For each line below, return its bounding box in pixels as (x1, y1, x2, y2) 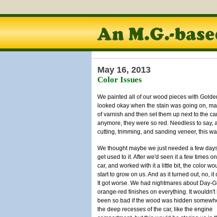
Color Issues (97, 75, 142, 84)
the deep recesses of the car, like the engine (97, 206, 213, 213)
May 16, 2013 (97, 65, 151, 75)
